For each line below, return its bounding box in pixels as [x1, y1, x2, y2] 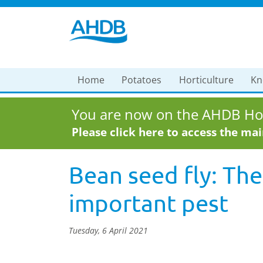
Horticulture [178, 73, 234, 86]
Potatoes [122, 73, 162, 86]
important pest [69, 189, 228, 217]
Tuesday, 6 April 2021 [69, 225, 148, 236]
